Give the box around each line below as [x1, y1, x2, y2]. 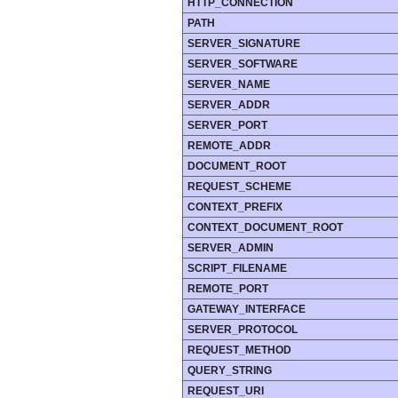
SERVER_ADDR [187, 99, 270, 112]
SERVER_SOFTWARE [187, 58, 298, 71]
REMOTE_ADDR [187, 139, 271, 153]
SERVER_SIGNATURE [187, 37, 300, 51]
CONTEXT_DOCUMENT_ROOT [187, 221, 343, 235]
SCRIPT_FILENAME [187, 262, 287, 275]
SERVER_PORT [187, 119, 267, 132]
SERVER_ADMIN [187, 242, 274, 255]
